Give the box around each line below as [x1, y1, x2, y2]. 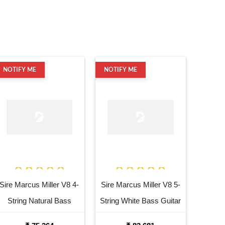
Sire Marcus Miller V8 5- [100, 180, 180, 189]
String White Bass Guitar [100, 196, 181, 205]
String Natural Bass [7, 196, 71, 205]
